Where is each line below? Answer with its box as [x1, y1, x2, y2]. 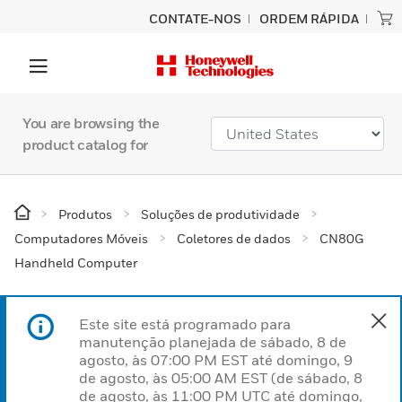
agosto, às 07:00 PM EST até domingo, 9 [79, 351, 353, 369]
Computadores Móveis [14, 231, 148, 246]
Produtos [58, 206, 112, 222]
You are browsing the [22, 114, 160, 132]
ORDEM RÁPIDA [259, 11, 359, 26]
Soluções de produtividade [141, 206, 300, 222]
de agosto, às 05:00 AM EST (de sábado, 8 [79, 369, 363, 387]
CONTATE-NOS [149, 11, 241, 26]
